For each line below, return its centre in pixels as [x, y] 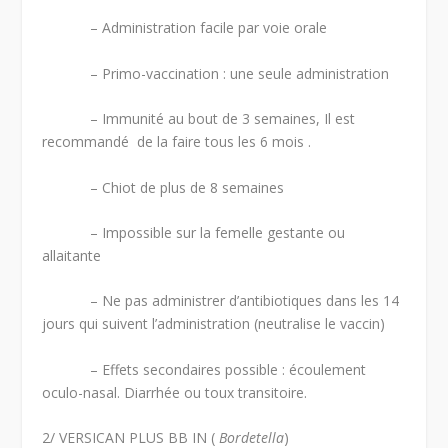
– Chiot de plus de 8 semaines [163, 187]
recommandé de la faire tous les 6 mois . [177, 142]
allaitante [72, 256]
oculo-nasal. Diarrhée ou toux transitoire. [175, 392]
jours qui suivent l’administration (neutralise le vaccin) [214, 324]
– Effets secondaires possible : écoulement [204, 369]
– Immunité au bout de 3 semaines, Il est [199, 119]
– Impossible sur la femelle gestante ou [194, 233]
